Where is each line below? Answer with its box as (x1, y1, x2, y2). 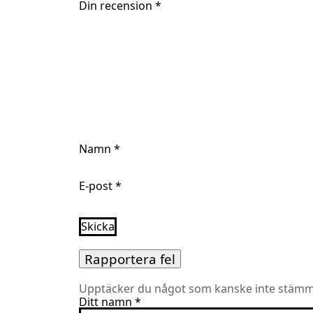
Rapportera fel (84, 250, 175, 268)
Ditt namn (78, 293, 132, 310)
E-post (78, 178, 115, 194)
